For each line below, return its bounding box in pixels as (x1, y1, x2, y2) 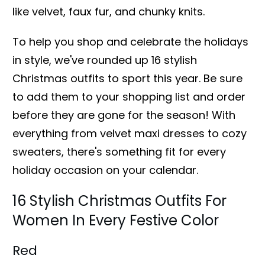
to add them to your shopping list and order (12, 89, 245, 104)
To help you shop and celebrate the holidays (12, 34, 248, 49)
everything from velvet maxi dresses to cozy (12, 125, 247, 141)
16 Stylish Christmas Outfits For (12, 190, 227, 211)
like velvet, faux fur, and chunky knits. (12, 4, 205, 19)
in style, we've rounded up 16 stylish (12, 52, 197, 67)
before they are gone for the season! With (12, 107, 235, 122)
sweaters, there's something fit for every (12, 144, 226, 159)
